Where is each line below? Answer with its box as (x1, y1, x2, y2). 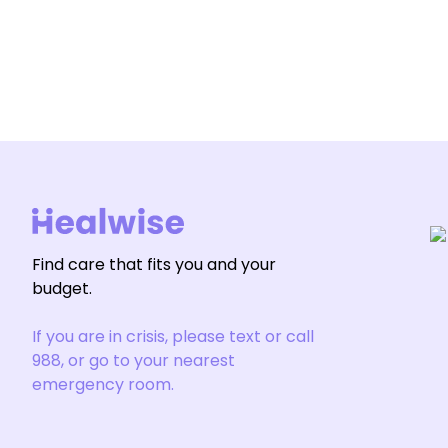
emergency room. (32, 373, 174, 397)
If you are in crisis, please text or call (32, 325, 314, 349)
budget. (32, 277, 92, 301)
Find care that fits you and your (32, 253, 276, 277)
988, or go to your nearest (32, 349, 235, 373)
